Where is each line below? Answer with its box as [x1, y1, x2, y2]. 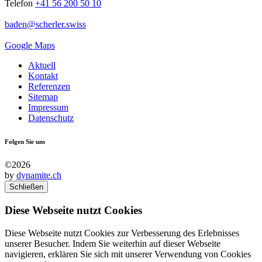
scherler [36, 19, 64, 30]
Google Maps [5, 40, 55, 51]
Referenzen [28, 81, 70, 92]
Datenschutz [28, 113, 74, 123]
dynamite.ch [16, 170, 61, 181]
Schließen [9, 182, 43, 192]
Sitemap [28, 92, 58, 102]
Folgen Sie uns [5, 138, 45, 146]
